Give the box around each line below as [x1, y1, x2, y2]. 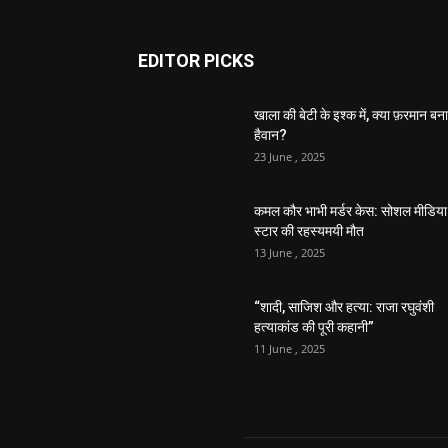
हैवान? [254, 127, 287, 144]
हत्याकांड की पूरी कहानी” [254, 319, 374, 336]
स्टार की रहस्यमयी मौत [254, 223, 364, 240]
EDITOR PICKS [138, 50, 254, 72]
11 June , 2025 [254, 341, 325, 357]
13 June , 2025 [254, 245, 325, 261]
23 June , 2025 [254, 149, 325, 165]
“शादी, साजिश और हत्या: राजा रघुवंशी [254, 299, 434, 316]
